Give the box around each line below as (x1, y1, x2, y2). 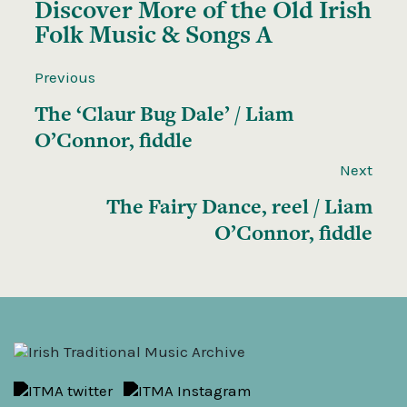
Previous (35, 68, 95, 87)
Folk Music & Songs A (35, 17, 273, 52)
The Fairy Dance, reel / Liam (106, 192, 372, 222)
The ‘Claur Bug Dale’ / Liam (35, 99, 293, 129)
